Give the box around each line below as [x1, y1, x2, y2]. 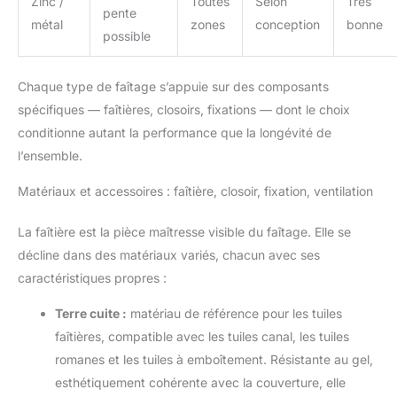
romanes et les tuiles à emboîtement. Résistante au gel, [55, 351, 373, 367]
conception [255, 16, 320, 32]
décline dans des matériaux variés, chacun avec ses [18, 246, 320, 262]
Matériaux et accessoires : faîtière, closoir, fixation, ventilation [18, 183, 373, 198]
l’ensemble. [18, 147, 82, 163]
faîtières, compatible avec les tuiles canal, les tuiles [55, 328, 349, 344]
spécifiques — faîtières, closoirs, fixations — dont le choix [18, 101, 350, 117]
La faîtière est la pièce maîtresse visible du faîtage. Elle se [18, 223, 351, 239]
